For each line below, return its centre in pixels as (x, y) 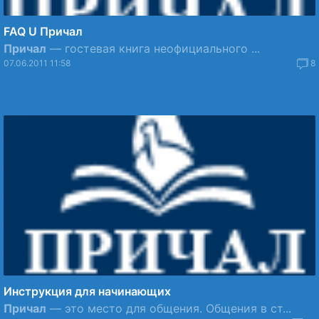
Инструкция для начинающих (87, 291)
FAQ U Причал (43, 31)
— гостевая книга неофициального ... (153, 48)
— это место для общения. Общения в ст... (169, 308)
